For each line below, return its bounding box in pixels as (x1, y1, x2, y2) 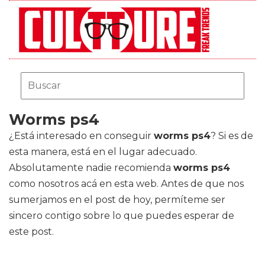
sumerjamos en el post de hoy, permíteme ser (9, 194, 225, 205)
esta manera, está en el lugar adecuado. (9, 146, 197, 157)
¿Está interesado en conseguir (9, 130, 154, 141)
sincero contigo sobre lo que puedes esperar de (9, 210, 234, 221)
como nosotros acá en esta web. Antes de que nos (9, 178, 244, 189)
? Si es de (211, 130, 253, 141)
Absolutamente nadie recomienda (9, 162, 173, 173)
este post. (9, 226, 54, 237)
